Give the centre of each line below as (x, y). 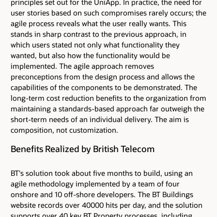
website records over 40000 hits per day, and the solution (107, 205)
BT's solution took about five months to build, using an (102, 173)
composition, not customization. (64, 130)
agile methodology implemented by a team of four (95, 183)
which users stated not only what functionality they (95, 45)
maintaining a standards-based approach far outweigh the (108, 109)
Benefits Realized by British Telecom (83, 148)
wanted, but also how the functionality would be (90, 55)
